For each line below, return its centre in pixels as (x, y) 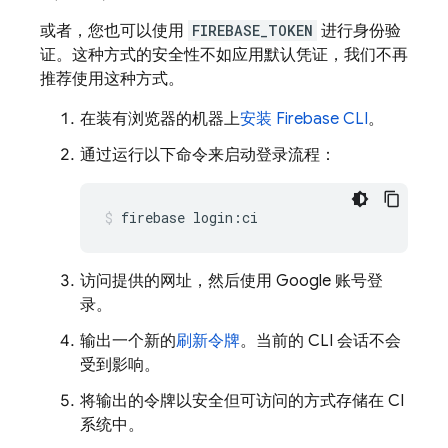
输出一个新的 (128, 341)
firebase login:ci (189, 217)
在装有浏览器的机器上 (160, 119)
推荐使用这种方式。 (112, 79)
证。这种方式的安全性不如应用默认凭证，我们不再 (224, 55)
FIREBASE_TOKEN (252, 30)
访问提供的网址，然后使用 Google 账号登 (231, 281)
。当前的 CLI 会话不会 (320, 341)
